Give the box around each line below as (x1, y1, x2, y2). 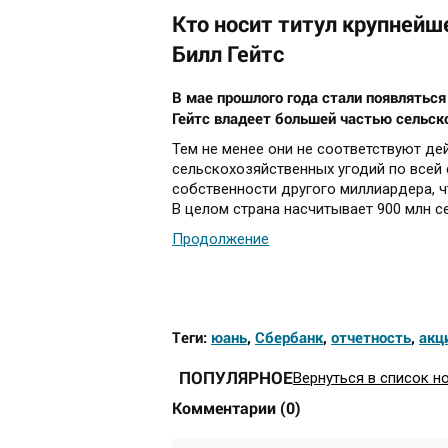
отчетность (331, 327, 411, 348)
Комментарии (172, 397, 280, 419)
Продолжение (172, 230, 269, 249)
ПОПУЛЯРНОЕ (179, 366, 293, 390)
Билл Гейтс (172, 39, 284, 69)
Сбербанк (255, 327, 323, 348)
